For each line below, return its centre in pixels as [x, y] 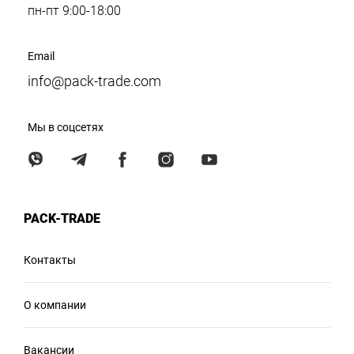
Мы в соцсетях [66, 127]
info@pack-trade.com [94, 81]
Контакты [50, 260]
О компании [55, 305]
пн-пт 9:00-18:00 [74, 10]
